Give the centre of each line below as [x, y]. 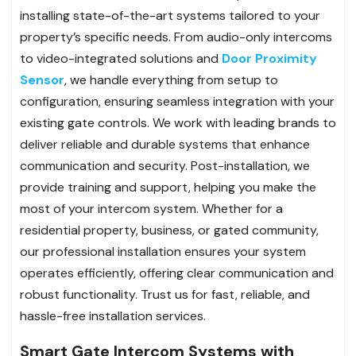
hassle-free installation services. [113, 315]
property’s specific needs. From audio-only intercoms [176, 37]
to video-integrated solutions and [121, 58]
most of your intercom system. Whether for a [151, 208]
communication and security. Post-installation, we [165, 165]
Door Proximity [269, 58]
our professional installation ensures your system [163, 251]
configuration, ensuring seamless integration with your [177, 101]
